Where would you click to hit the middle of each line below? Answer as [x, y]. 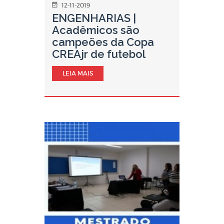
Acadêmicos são [96, 30]
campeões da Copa [103, 42]
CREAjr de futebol [99, 54]
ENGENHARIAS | [94, 18]
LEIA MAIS [78, 73]
